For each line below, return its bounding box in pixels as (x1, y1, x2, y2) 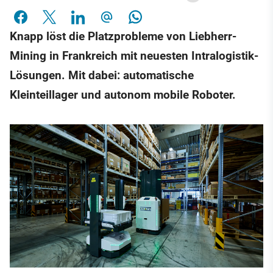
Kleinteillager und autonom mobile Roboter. (10, 88, 236, 102)
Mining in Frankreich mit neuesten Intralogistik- (10, 49, 258, 63)
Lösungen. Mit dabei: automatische (10, 68, 194, 83)
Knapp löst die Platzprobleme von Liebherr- (10, 29, 236, 44)
